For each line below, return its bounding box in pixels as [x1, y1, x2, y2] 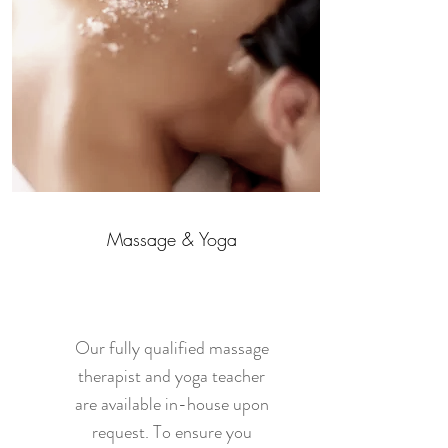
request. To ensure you [91, 419, 252, 445]
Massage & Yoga [106, 227, 237, 251]
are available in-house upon [74, 391, 269, 417]
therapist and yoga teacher [78, 363, 265, 389]
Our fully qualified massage [74, 335, 269, 361]
